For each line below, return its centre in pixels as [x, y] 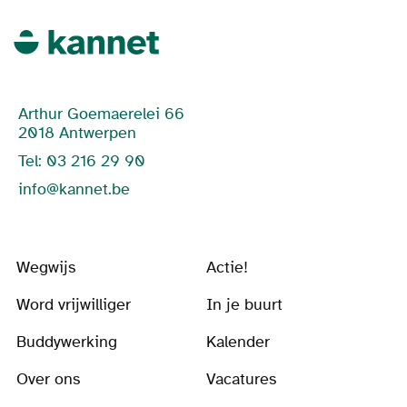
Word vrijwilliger [74, 305]
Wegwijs [46, 268]
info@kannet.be [74, 190]
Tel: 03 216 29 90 [82, 162]
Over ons [48, 380]
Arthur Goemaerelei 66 [101, 114]
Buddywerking [67, 342]
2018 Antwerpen [77, 134]
